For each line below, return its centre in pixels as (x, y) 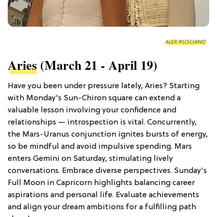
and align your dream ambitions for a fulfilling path (102, 208)
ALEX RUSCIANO (185, 42)
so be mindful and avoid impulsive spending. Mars (100, 147)
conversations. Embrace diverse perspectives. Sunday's (107, 171)
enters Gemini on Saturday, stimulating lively (90, 159)
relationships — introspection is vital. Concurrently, (102, 123)
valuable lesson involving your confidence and (92, 111)
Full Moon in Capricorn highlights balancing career (101, 183)
